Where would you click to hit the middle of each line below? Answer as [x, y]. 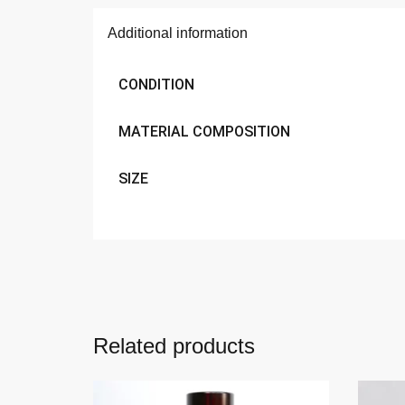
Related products [174, 345]
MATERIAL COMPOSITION [204, 131]
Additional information [178, 33]
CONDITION [156, 84]
